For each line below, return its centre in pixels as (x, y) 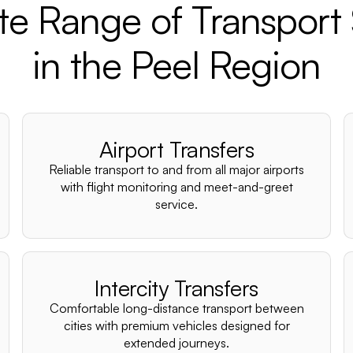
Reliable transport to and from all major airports (176, 169)
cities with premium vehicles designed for (176, 325)
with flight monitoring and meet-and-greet (176, 187)
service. (176, 204)
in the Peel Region (176, 65)
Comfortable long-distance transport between (176, 308)
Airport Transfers (176, 149)
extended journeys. (176, 343)
